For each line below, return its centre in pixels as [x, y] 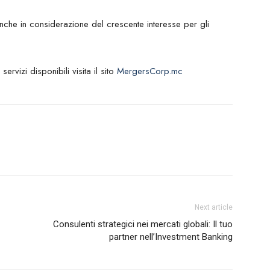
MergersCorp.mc [150, 71]
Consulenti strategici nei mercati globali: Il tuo [143, 224]
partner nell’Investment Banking [171, 237]
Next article [214, 207]
